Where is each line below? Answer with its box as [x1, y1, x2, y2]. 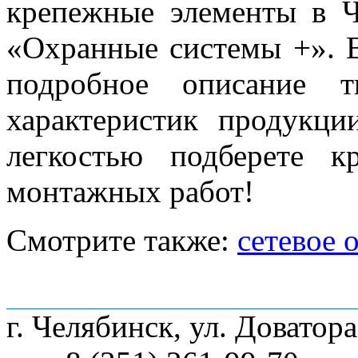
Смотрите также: [6, 222, 237, 257]
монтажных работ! [6, 173, 254, 209]
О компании [48, 283, 107, 296]
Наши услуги [168, 283, 232, 296]
